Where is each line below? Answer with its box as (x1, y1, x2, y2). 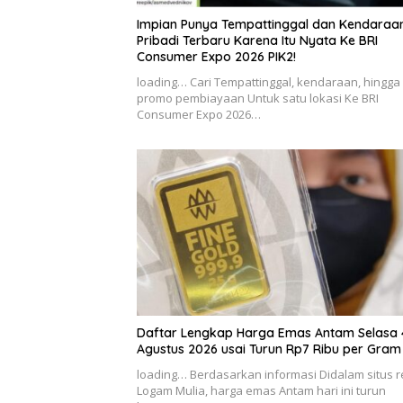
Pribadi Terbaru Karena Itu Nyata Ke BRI (137, 31, 378, 49)
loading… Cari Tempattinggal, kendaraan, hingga (137, 73, 400, 90)
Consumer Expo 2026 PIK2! (137, 48, 296, 65)
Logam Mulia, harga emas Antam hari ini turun (137, 382, 386, 399)
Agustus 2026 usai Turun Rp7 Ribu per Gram (137, 341, 401, 358)
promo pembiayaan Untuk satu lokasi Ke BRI (137, 89, 379, 106)
